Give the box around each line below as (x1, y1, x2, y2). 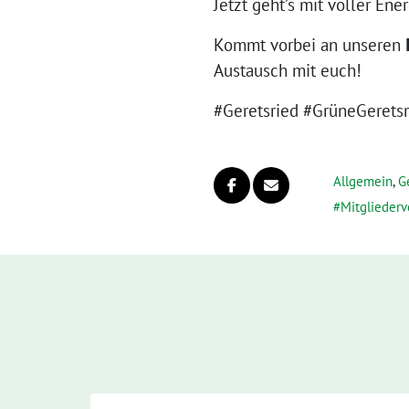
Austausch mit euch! (214, 59, 362, 81)
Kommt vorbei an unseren (214, 34, 405, 56)
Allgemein (333, 173, 393, 190)
